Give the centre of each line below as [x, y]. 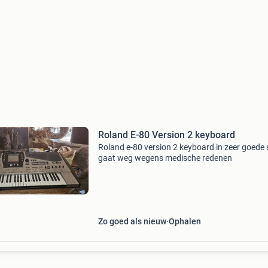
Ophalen [185, 221]
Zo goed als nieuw [132, 221]
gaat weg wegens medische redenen [165, 158]
